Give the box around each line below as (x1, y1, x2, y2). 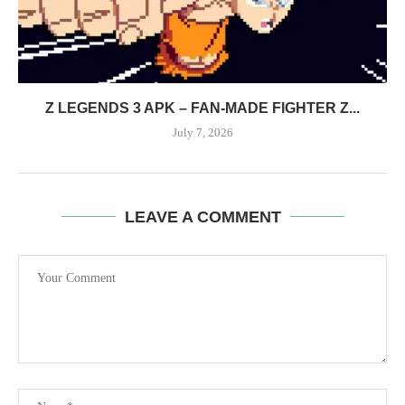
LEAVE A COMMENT (124, 207, 281, 226)
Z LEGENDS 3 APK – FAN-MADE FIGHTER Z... (45, 99, 360, 116)
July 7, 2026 (172, 125, 233, 139)
